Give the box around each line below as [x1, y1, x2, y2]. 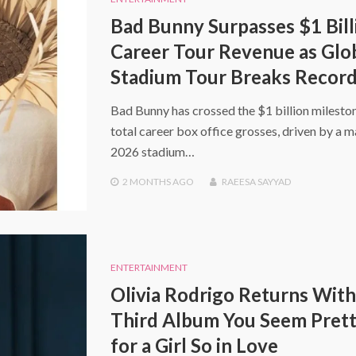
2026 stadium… [110, 143, 195, 159]
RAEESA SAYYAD [221, 175, 291, 188]
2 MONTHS [122, 175, 171, 188]
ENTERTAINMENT [110, 261, 188, 274]
